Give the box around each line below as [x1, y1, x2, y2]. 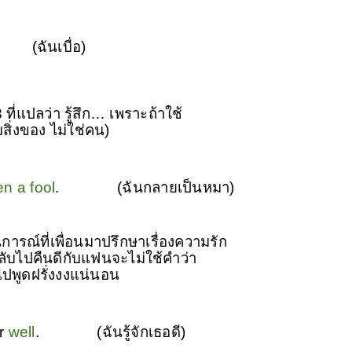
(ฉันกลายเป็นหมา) [117, 178, 235, 196]
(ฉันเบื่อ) [31, 38, 86, 55]
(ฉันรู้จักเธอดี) [97, 323, 185, 340]
